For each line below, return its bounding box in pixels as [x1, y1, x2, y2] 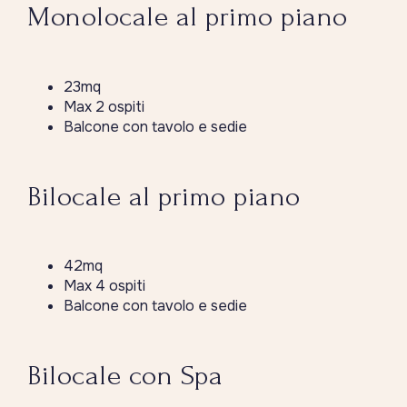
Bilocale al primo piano [27, 180, 301, 213]
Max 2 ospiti [64, 96, 144, 116]
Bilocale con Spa [27, 360, 223, 392]
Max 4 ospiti [64, 276, 145, 296]
